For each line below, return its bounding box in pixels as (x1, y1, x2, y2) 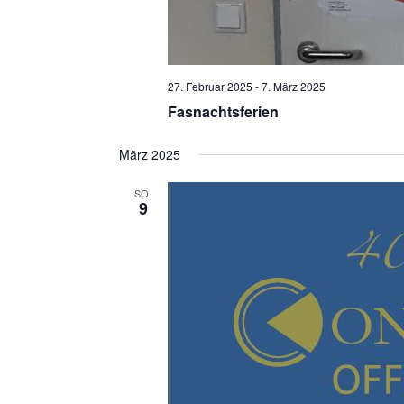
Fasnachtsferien (167, 101, 279, 123)
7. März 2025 (261, 78, 326, 95)
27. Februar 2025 (167, 78, 252, 95)
